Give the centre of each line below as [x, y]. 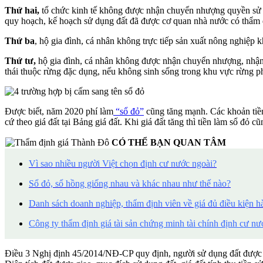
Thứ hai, [22, 11]
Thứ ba [20, 41]
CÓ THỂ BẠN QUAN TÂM [169, 143]
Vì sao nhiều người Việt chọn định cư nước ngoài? [123, 164]
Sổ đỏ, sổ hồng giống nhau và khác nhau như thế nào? [130, 184]
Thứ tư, [21, 61]
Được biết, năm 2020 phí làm [59, 112]
